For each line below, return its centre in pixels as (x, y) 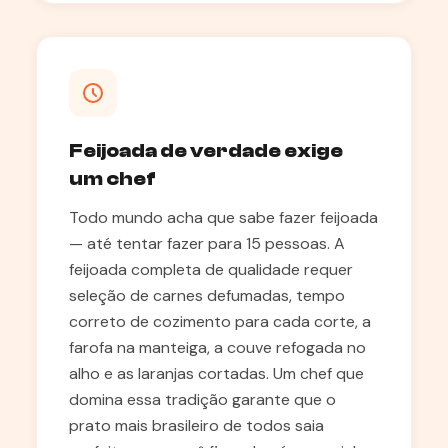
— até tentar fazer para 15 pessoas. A (207, 243)
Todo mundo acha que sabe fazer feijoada (223, 217)
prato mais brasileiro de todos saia (196, 425)
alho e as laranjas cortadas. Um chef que (216, 373)
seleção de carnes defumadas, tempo (207, 295)
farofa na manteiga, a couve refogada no (217, 347)
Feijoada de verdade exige (206, 150)
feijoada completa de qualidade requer (211, 269)
